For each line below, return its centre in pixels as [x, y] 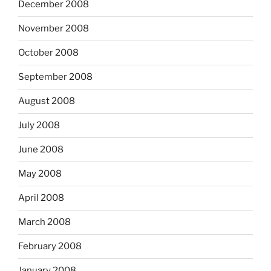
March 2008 [44, 222]
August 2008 [47, 101]
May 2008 [40, 174]
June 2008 [41, 150]
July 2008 [39, 126]
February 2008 [50, 247]
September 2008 [55, 77]
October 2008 [48, 53]
